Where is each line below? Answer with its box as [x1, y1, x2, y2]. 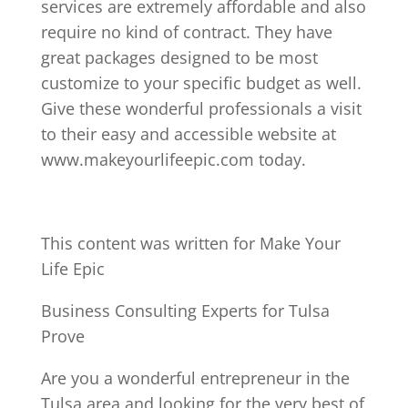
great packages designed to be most [40, 46, 318, 68]
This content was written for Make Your [40, 232, 341, 254]
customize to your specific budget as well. [40, 72, 362, 94]
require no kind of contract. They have [40, 21, 332, 43]
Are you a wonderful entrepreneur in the [40, 367, 350, 389]
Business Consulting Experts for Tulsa [40, 300, 330, 321]
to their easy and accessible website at [40, 123, 336, 145]
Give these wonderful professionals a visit [40, 97, 362, 119]
